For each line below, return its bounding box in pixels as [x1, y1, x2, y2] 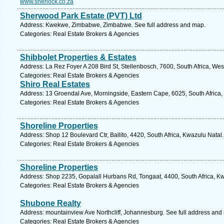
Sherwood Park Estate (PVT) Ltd [20, 11, 142, 20]
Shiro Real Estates [20, 80, 90, 88]
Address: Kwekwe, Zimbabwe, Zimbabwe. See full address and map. [20, 21, 205, 28]
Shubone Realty [20, 199, 81, 207]
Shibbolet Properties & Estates [20, 53, 136, 61]
